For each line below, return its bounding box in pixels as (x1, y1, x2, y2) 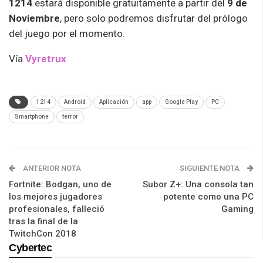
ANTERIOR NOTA (21, 164, 81, 173)
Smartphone (15, 113, 49, 120)
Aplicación (99, 99, 129, 106)
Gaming (221, 204, 254, 215)
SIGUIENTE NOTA (180, 164, 241, 173)
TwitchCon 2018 (9, 228, 76, 240)
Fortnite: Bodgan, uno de (9, 179, 112, 190)
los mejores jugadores (9, 191, 102, 203)
